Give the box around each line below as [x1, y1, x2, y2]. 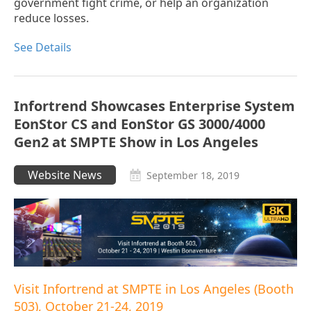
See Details [14, 40, 72, 56]
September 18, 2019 [146, 169, 239, 183]
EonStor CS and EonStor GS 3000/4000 [14, 115, 265, 134]
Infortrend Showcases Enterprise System [14, 96, 295, 116]
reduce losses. [14, 10, 89, 26]
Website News [28, 167, 102, 183]
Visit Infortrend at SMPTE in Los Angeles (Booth [14, 280, 294, 298]
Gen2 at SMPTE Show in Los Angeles [14, 133, 258, 152]
